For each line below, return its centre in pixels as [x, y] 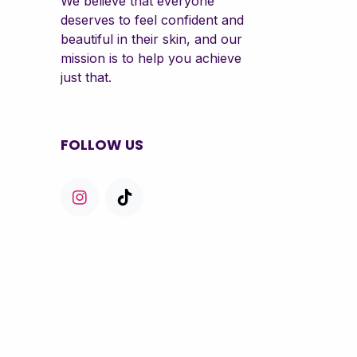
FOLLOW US [102, 145]
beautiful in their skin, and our [151, 39]
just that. [86, 77]
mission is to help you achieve [151, 58]
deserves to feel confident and [152, 20]
